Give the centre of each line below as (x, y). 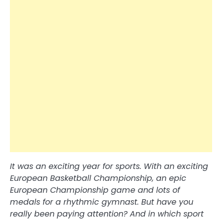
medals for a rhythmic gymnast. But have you (102, 202)
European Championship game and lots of (95, 190)
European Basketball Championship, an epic (98, 178)
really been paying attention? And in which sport (107, 214)
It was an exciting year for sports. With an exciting (109, 166)
